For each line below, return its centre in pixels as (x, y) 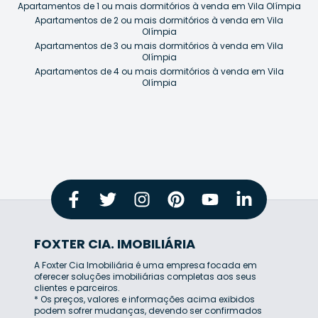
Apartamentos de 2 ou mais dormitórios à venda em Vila (159, 20)
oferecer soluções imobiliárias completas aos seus (145, 276)
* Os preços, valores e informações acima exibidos (144, 299)
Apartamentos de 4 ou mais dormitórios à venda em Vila (159, 71)
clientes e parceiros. (77, 287)
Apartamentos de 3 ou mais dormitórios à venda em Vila (159, 45)
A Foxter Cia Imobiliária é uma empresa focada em (146, 265)
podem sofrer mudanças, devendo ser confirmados (148, 310)
